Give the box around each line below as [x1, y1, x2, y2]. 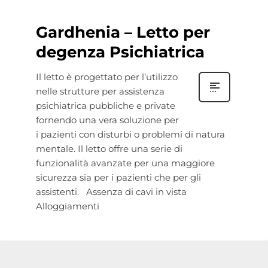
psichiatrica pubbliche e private [36, 100, 175, 112]
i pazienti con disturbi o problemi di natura [36, 129, 225, 141]
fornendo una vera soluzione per [36, 114, 179, 126]
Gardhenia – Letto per [36, 23, 210, 42]
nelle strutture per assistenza [36, 86, 165, 98]
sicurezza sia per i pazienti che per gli [36, 172, 201, 184]
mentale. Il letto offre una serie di [36, 143, 182, 155]
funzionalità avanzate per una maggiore [36, 157, 215, 169]
